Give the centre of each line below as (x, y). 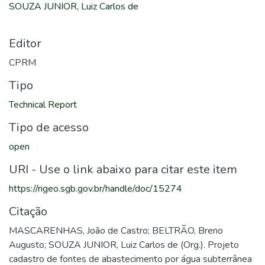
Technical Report (43, 105)
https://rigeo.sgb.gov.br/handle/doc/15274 (96, 189)
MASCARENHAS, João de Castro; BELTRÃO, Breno (116, 231)
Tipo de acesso (49, 127)
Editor (25, 43)
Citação (28, 211)
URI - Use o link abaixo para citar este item (123, 169)
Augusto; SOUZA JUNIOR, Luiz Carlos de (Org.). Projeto (124, 245)
